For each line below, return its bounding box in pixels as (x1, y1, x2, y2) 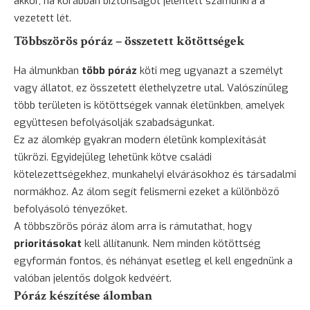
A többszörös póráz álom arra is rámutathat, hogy (14, 219, 252, 234)
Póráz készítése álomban (14, 287, 152, 305)
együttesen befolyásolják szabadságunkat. (14, 116, 215, 130)
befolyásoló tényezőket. (14, 202, 127, 217)
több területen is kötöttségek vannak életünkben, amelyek (14, 98, 284, 113)
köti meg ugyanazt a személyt (137, 64, 283, 78)
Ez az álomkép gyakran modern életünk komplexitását (14, 133, 266, 147)
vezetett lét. (14, 11, 71, 26)
